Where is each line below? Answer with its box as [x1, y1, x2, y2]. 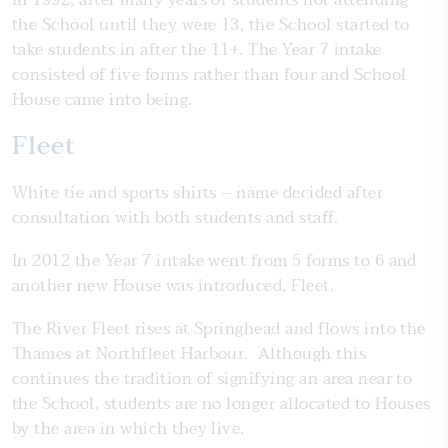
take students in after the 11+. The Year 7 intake [12, 36, 382, 65]
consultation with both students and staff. [12, 204, 339, 233]
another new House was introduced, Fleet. [12, 272, 335, 301]
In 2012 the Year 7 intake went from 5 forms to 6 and [12, 247, 417, 276]
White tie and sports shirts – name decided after [12, 179, 384, 208]
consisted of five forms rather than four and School [12, 61, 407, 90]
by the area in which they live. [12, 415, 245, 444]
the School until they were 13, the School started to [12, 11, 410, 40]
